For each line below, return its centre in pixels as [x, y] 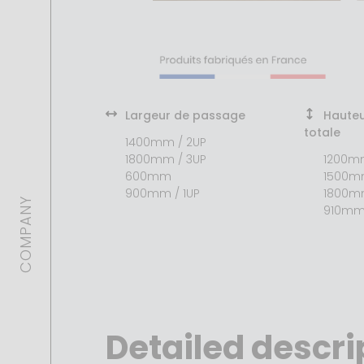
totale [322, 132]
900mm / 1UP [163, 193]
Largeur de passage [184, 115]
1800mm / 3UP [166, 159]
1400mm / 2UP [166, 142]
